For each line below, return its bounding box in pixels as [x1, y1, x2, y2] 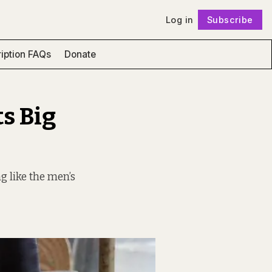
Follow [133, 29, 161, 39]
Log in [166, 14, 194, 25]
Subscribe [207, 14, 253, 25]
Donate [64, 48, 96, 60]
